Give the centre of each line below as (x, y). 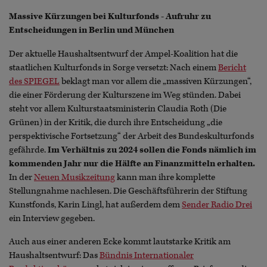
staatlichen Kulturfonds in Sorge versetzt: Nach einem (114, 67)
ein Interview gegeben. (52, 218)
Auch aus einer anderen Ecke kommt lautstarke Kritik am (120, 241)
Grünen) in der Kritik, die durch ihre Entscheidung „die (116, 122)
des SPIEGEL (34, 81)
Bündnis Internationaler (147, 255)
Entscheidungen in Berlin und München (91, 30)
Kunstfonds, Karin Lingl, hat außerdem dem (95, 204)
